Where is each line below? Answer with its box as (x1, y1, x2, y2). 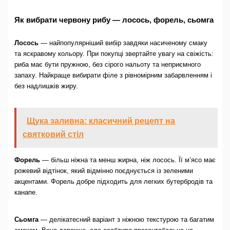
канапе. (14, 188, 37, 196)
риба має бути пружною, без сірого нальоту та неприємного (14, 61, 201, 69)
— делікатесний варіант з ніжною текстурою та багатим (38, 215, 214, 223)
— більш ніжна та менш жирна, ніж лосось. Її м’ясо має (40, 156, 216, 164)
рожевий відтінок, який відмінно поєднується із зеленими (14, 166, 193, 175)
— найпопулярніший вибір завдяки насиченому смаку (38, 39, 207, 47)
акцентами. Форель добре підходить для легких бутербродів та (14, 177, 213, 185)
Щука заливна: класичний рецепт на (27, 117, 176, 126)
